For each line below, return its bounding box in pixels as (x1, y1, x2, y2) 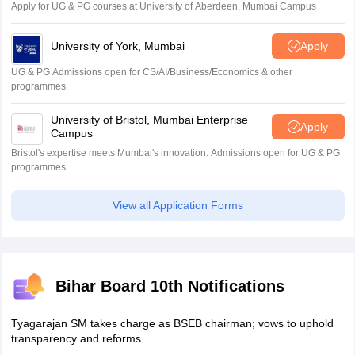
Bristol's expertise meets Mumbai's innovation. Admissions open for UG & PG (10, 147, 340, 158)
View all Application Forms (112, 199, 243, 212)
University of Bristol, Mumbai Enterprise (50, 113, 248, 126)
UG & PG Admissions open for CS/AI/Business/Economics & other (10, 67, 292, 78)
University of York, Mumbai (50, 39, 185, 52)
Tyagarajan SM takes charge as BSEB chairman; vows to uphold (10, 317, 334, 330)
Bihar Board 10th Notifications (55, 277, 284, 295)
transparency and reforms (10, 332, 141, 345)
